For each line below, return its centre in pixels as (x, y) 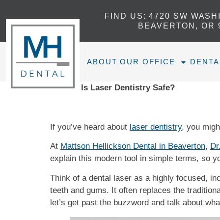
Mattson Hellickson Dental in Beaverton (133, 146)
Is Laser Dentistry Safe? (128, 88)
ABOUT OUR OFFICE (131, 62)
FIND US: (125, 16)
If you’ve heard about (90, 127)
